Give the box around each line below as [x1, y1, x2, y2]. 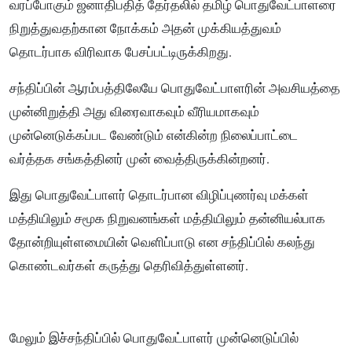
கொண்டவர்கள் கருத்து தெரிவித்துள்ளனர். [9, 258, 248, 274]
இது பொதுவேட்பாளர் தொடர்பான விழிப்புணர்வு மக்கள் [9, 187, 309, 203]
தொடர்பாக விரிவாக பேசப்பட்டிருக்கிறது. [9, 44, 232, 60]
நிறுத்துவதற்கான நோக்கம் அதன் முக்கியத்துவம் [9, 20, 281, 37]
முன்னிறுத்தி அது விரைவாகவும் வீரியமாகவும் [9, 104, 259, 120]
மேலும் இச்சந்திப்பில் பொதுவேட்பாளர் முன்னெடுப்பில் [9, 330, 299, 346]
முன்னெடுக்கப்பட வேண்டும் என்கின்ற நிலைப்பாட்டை [9, 127, 298, 144]
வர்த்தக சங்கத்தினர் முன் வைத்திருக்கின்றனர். [9, 151, 273, 167]
